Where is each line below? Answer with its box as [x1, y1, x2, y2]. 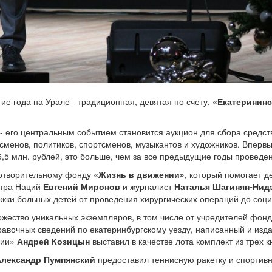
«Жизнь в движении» [93, 168, 185, 180]
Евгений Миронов [43, 180, 120, 192]
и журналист [120, 180, 174, 192]
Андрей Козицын [17, 235, 90, 247]
